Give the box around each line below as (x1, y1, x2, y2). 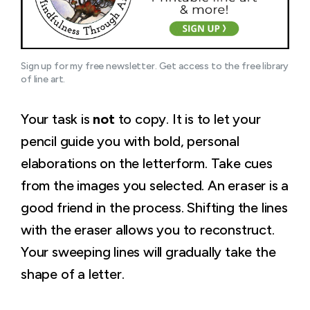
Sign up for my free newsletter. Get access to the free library (21, 60, 289, 72)
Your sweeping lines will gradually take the (21, 243, 276, 260)
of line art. (21, 73, 66, 85)
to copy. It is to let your (114, 110, 261, 127)
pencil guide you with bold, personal (21, 132, 239, 149)
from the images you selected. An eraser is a (21, 176, 289, 194)
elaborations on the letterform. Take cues (21, 154, 273, 172)
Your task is (21, 110, 93, 127)
